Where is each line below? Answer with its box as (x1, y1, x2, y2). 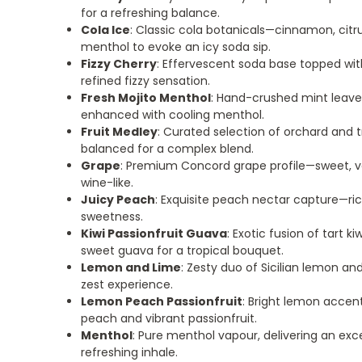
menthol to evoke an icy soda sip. (81, 38, 271, 55)
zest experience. (81, 276, 174, 293)
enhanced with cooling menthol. (81, 106, 265, 123)
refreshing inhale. (81, 343, 179, 360)
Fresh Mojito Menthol (81, 89, 212, 106)
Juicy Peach (81, 191, 156, 208)
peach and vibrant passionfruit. (81, 309, 258, 326)
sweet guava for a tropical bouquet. (81, 242, 284, 259)
